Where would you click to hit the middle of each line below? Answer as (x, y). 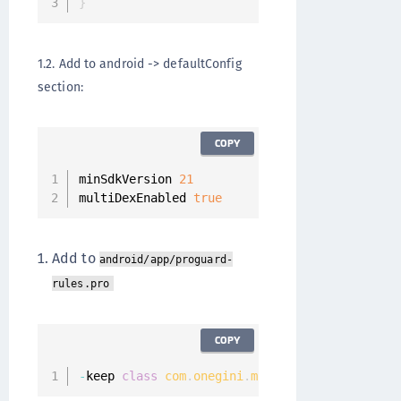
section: (60, 87)
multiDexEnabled (136, 198)
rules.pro (81, 284)
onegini (218, 376)
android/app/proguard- (166, 260)
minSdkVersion (128, 179)
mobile (272, 376)
